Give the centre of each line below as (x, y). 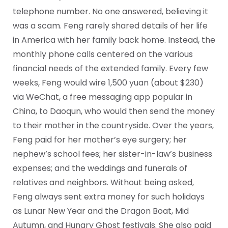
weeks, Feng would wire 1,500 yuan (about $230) (108, 82)
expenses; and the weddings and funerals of (100, 168)
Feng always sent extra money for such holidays (109, 196)
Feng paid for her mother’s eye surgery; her (100, 139)
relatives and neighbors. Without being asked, (103, 182)
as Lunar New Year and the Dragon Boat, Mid (101, 211)
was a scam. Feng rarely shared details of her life (110, 25)
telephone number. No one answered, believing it (110, 11)
